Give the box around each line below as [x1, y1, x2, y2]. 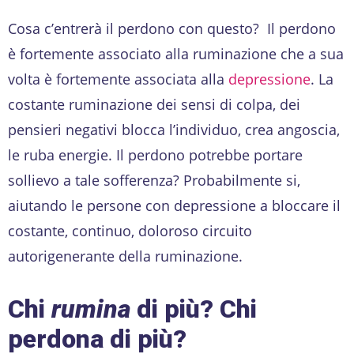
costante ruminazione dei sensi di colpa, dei [8, 94, 300, 114]
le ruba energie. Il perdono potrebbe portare [8, 145, 303, 164]
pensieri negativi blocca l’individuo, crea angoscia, [8, 119, 340, 139]
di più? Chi [130, 293, 257, 324]
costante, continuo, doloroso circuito [8, 220, 252, 240]
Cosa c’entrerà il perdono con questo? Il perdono [8, 18, 336, 38]
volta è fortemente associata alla [8, 69, 228, 88]
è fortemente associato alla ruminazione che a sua [8, 43, 344, 63]
